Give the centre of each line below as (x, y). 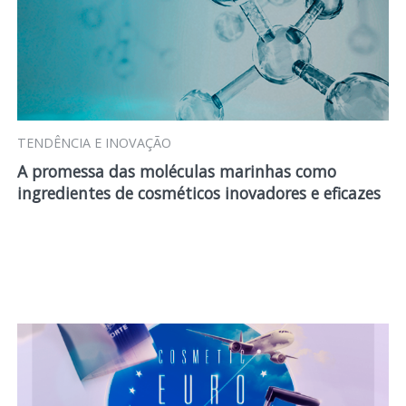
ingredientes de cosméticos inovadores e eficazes (198, 193)
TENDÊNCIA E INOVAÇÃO (94, 143)
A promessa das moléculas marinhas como (176, 171)
